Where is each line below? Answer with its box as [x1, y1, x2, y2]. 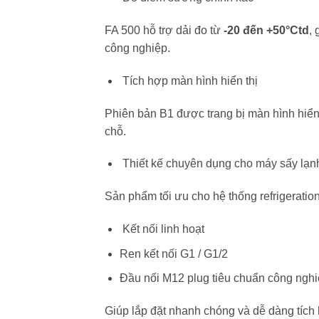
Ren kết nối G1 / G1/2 [119, 247, 228, 260]
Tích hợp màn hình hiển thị [119, 74, 258, 87]
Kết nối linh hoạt [119, 223, 204, 236]
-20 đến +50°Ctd [224, 24, 309, 37]
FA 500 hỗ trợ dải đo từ [105, 24, 224, 37]
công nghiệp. [105, 42, 170, 55]
